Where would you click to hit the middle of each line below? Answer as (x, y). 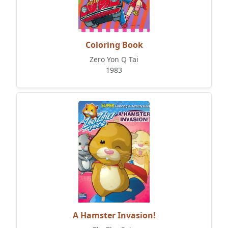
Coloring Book (114, 45)
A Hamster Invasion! (114, 216)
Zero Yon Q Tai (114, 60)
